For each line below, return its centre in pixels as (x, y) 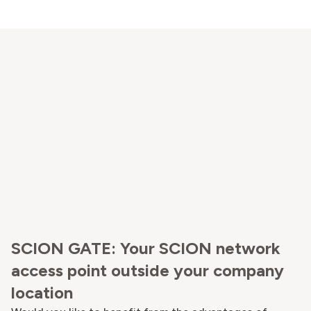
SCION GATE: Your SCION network (146, 249)
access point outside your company (148, 271)
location (42, 293)
